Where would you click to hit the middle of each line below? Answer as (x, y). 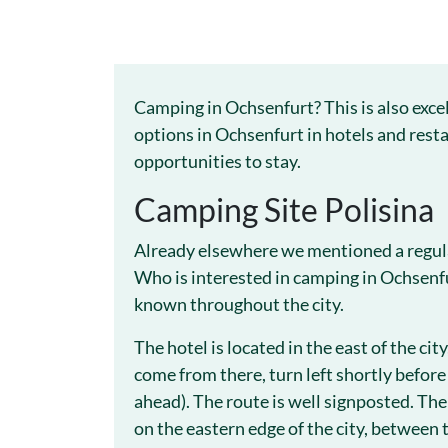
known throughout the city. (239, 304)
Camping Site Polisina (284, 209)
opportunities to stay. (217, 161)
